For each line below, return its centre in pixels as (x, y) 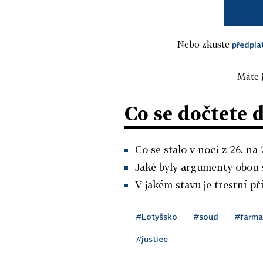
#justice (152, 238)
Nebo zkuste (205, 44)
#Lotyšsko (157, 216)
